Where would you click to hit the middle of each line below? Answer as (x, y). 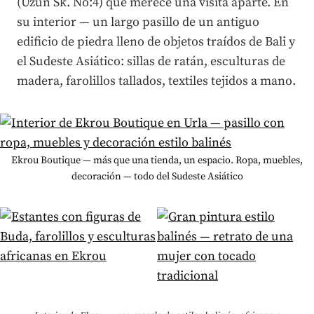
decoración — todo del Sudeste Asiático (157, 176)
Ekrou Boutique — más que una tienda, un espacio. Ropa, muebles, (157, 160)
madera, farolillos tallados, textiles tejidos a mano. (156, 81)
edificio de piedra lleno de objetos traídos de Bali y (156, 41)
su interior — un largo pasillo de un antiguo (138, 22)
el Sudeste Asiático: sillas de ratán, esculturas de (151, 61)
